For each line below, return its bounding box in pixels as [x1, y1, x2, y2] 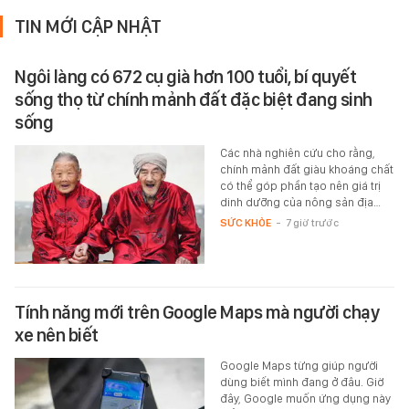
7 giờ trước [285, 216, 339, 230]
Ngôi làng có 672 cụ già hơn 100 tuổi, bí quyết [15, 66, 356, 89]
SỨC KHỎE [219, 216, 271, 230]
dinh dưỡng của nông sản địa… [219, 195, 381, 210]
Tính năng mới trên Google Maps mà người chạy [15, 301, 379, 324]
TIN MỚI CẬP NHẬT [15, 16, 162, 38]
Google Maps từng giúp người [219, 359, 378, 373]
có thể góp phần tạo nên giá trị [219, 179, 381, 194]
